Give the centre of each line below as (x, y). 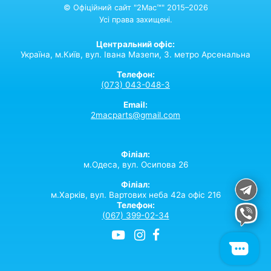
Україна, (37, 54)
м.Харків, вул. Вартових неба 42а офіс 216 (135, 194)
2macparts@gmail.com (135, 115)
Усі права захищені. (135, 19)
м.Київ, (69, 54)
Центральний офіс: (135, 44)
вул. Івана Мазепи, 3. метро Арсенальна (168, 54)
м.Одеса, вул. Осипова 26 (135, 164)
